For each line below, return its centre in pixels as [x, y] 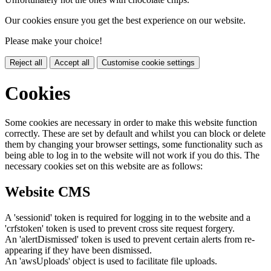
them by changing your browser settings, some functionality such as [134, 145]
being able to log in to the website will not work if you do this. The [132, 155]
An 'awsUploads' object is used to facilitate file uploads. [111, 261]
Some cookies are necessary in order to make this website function [131, 123]
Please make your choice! [54, 41]
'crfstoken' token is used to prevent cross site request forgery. [120, 228]
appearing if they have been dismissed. [78, 250]
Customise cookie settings [148, 63]
